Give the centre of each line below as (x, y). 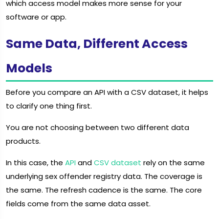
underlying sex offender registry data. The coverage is (104, 176)
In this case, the (35, 163)
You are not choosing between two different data (98, 128)
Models (29, 68)
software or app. (36, 17)
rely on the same (173, 163)
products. (23, 141)
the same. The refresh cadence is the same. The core (104, 190)
